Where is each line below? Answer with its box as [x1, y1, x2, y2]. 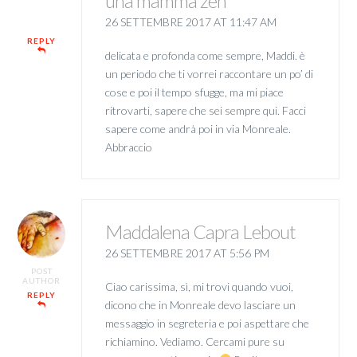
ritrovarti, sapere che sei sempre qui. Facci [104, 103, 306, 117]
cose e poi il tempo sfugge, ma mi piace [104, 84, 284, 99]
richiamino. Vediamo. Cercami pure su [104, 334, 284, 348]
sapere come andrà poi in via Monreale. [104, 121, 291, 135]
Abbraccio [104, 139, 152, 154]
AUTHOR [22, 276, 61, 286]
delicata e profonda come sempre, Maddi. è [104, 48, 305, 62]
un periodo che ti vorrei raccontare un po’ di [104, 66, 313, 80]
